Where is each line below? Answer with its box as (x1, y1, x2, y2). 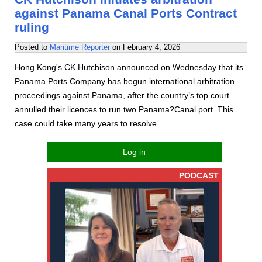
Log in (123, 147, 146, 157)
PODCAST (178, 171, 219, 180)
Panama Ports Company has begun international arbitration (15, 77, 235, 86)
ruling (15, 20, 49, 34)
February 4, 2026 (123, 43, 180, 51)
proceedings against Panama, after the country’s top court (15, 91, 229, 100)
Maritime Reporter (50, 43, 110, 51)
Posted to (15, 43, 50, 51)
